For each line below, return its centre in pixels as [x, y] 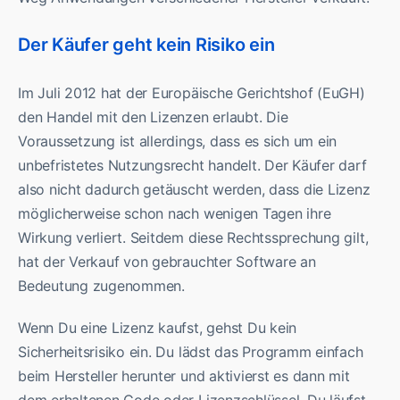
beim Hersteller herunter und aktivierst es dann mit [184, 376]
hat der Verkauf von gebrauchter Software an [167, 262]
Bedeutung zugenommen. [101, 286]
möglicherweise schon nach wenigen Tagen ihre [175, 214]
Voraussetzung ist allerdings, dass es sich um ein [178, 142]
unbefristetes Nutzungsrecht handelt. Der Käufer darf [192, 166]
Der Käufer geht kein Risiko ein [146, 45]
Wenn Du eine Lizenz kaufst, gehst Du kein [158, 328]
